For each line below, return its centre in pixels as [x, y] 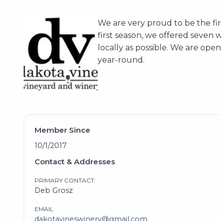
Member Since [62, 130]
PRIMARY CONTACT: [65, 180]
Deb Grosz [54, 190]
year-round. [121, 60]
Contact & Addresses [74, 161]
